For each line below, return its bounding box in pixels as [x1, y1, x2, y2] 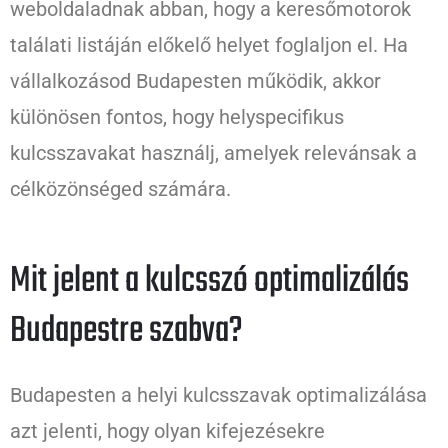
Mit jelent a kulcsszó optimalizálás [10, 253, 409, 311]
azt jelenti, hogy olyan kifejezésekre [10, 419, 325, 444]
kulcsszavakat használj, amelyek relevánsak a [10, 141, 417, 166]
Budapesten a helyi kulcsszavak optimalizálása [10, 383, 427, 408]
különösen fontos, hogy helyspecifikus [10, 105, 344, 130]
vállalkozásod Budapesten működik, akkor [10, 69, 381, 94]
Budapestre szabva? [10, 303, 243, 361]
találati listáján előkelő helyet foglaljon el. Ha [10, 33, 408, 58]
